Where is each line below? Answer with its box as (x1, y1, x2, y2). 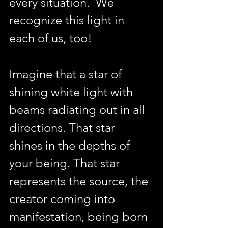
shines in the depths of (9, 138, 133, 153)
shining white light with (9, 84, 136, 99)
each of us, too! (9, 31, 92, 45)
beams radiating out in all (9, 102, 148, 117)
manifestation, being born (9, 209, 151, 224)
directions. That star (9, 120, 118, 135)
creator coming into (9, 191, 118, 206)
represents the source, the (9, 174, 151, 188)
